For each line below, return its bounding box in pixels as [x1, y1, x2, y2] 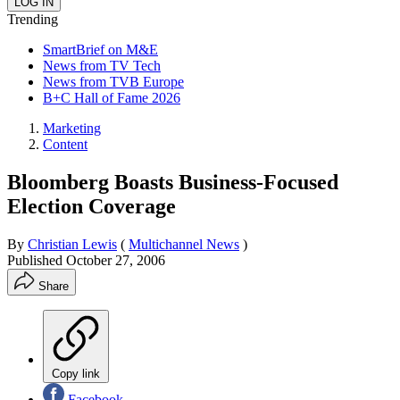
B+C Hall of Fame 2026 [43, 89, 180, 105]
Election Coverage [7, 194, 176, 218]
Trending [7, 11, 58, 27]
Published [7, 252, 66, 268]
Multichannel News [129, 236, 239, 252]
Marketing [43, 120, 101, 136]
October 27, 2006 [66, 252, 165, 268]
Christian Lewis [28, 236, 117, 252]
